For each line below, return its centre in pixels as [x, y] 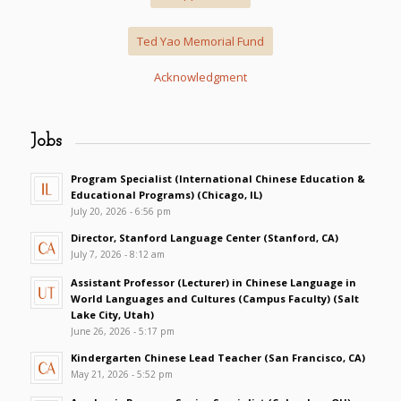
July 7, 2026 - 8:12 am [117, 254]
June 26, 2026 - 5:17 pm [122, 331]
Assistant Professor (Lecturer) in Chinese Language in [213, 282]
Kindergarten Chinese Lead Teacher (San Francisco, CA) [218, 357]
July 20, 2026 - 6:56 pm [120, 211]
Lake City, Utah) [112, 314]
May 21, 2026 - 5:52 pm [121, 374]
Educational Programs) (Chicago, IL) [166, 194]
